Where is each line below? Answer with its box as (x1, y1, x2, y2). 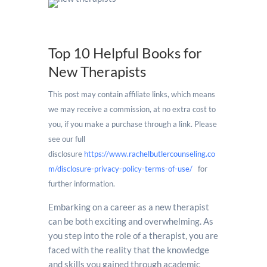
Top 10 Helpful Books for (48, 44, 202, 61)
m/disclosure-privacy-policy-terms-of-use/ (48, 164, 193, 173)
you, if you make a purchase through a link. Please (48, 119, 217, 129)
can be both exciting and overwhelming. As (48, 216, 213, 226)
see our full (48, 134, 85, 144)
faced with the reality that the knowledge (48, 244, 209, 255)
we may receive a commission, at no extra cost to (48, 104, 216, 114)
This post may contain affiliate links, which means (48, 89, 215, 99)
